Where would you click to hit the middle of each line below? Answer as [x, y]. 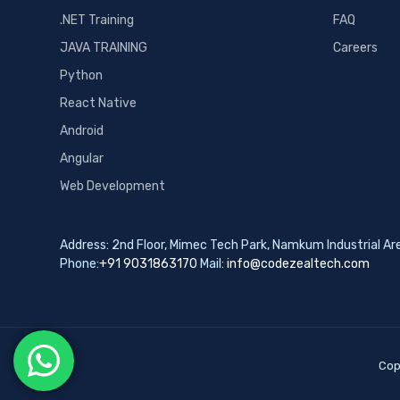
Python [82, 75]
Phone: [80, 263]
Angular [82, 158]
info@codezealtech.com [299, 263]
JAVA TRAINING [104, 47]
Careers [356, 47]
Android [82, 130]
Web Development [113, 186]
